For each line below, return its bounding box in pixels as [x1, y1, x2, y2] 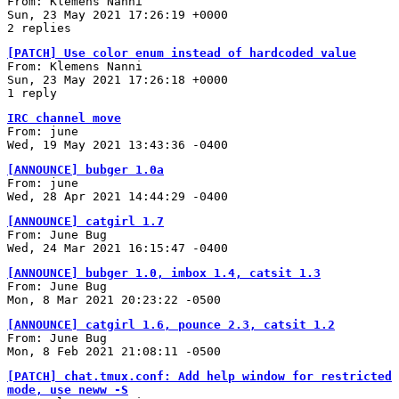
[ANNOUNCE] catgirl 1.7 [7, 214, 164, 228]
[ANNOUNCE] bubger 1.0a [7, 162, 164, 176]
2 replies [7, 20, 71, 35]
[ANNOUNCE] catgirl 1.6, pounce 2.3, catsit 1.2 [7, 317, 335, 331]
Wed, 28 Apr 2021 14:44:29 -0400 [7, 189, 228, 203]
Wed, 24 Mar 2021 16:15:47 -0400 [7, 240, 228, 255]
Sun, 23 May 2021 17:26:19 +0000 [7, 7, 228, 21]
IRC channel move [7, 110, 121, 125]
